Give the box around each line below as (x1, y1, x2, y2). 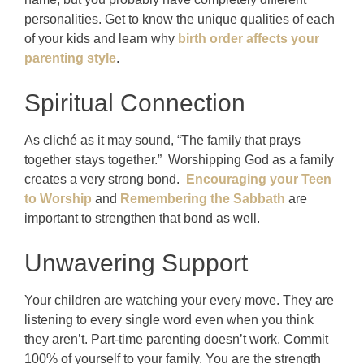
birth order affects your (178, 31, 319, 45)
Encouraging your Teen (186, 171, 331, 186)
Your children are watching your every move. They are (24, 292, 334, 307)
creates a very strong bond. (24, 171, 186, 186)
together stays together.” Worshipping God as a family (24, 152, 334, 167)
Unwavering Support (24, 249, 248, 276)
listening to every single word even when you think (24, 312, 314, 327)
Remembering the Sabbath (120, 191, 285, 206)
